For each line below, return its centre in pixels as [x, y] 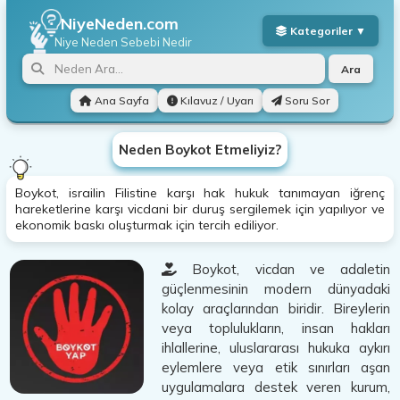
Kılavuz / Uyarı [215, 100]
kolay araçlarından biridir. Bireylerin [276, 308]
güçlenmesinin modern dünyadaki [276, 289]
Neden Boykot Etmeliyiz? [200, 150]
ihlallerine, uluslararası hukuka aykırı [276, 348]
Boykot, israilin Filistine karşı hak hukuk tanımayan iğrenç [200, 193]
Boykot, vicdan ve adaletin [283, 269]
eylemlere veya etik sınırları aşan [276, 367]
